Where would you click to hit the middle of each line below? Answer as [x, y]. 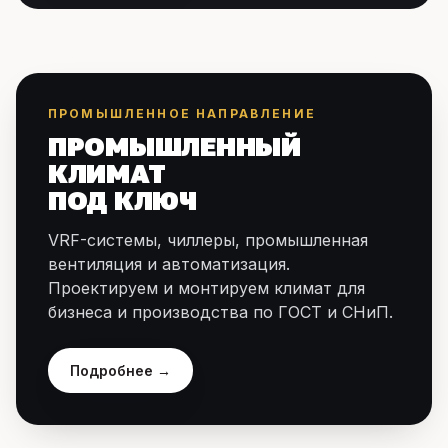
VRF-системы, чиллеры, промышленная [208, 240]
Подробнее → [120, 370]
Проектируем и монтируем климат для [206, 288]
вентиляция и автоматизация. [169, 264]
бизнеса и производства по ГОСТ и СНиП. [220, 312]
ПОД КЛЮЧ [122, 200]
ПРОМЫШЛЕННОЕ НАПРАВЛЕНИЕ [182, 113]
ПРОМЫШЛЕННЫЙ [174, 146]
